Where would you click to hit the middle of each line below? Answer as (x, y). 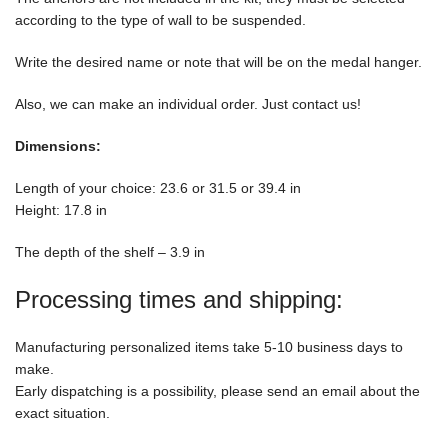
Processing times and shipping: (179, 300)
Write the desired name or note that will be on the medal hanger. (218, 62)
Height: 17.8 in (61, 210)
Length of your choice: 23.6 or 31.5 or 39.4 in (158, 188)
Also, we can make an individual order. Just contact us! (188, 104)
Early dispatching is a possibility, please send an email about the (217, 391)
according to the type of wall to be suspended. (160, 20)
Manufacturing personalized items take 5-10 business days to (209, 347)
